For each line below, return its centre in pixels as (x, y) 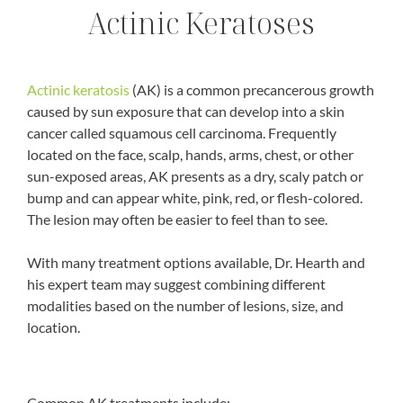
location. (54, 327)
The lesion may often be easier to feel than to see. (177, 219)
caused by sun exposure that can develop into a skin (186, 111)
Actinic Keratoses (201, 22)
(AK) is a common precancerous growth (252, 89)
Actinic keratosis (78, 89)
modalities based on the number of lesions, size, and (185, 305)
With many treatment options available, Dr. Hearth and (196, 262)
